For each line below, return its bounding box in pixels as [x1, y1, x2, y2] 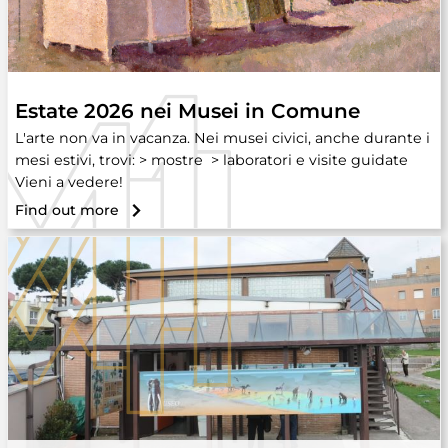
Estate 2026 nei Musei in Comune [15, 99, 360, 123]
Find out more [15, 201, 119, 219]
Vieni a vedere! [15, 173, 123, 191]
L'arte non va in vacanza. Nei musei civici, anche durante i [15, 129, 430, 147]
